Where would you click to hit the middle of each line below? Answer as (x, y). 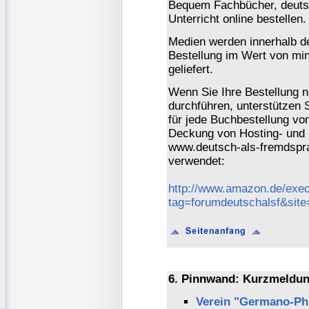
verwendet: (197, 161)
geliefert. (191, 69)
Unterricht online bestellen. (237, 19)
